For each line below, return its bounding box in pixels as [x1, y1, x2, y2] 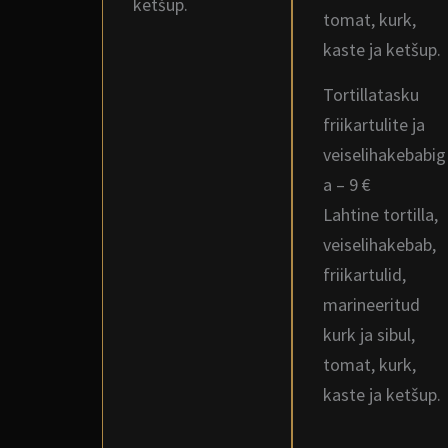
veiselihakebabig [323, 143, 446, 166]
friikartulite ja [323, 113, 425, 136]
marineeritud [323, 293, 420, 316]
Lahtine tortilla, [323, 203, 438, 226]
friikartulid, [323, 263, 406, 286]
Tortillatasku [323, 83, 419, 106]
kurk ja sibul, [323, 323, 415, 346]
